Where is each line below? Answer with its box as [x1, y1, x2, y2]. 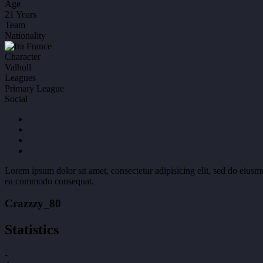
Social [5, 93, 28, 104]
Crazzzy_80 [5, 197, 61, 210]
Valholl [5, 62, 31, 72]
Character [5, 51, 41, 62]
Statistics [5, 222, 59, 238]
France [24, 41, 52, 51]
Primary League [5, 83, 64, 93]
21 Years [5, 9, 36, 19]
